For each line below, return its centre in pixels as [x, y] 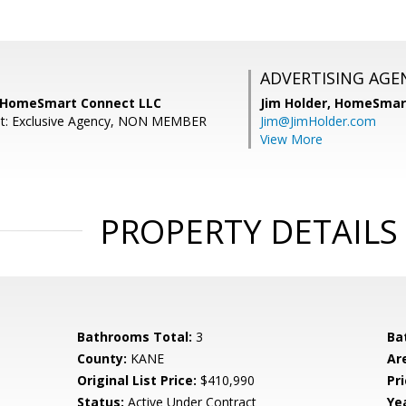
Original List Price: [137, 380]
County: [102, 358]
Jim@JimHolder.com [318, 121]
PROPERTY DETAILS [248, 232]
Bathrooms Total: [135, 337]
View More [291, 139]
